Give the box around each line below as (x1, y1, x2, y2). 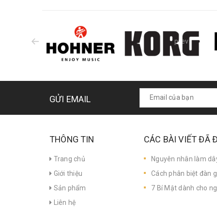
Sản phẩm (52, 184, 86, 192)
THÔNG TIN (49, 134, 94, 144)
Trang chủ (52, 155, 85, 163)
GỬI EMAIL (49, 93, 91, 104)
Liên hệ (52, 198, 76, 206)
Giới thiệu (52, 169, 82, 177)
